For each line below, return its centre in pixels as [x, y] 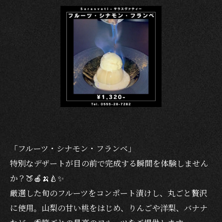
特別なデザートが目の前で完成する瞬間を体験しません [109, 163]
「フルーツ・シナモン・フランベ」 [73, 148]
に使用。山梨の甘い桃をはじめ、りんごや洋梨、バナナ [109, 208]
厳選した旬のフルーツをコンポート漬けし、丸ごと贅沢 [109, 193]
